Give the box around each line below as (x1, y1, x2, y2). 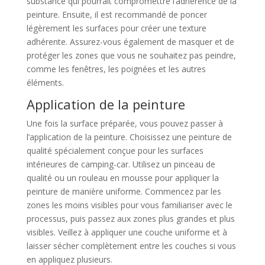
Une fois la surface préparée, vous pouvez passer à (26, 118, 223, 129)
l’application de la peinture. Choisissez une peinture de (26, 131, 232, 143)
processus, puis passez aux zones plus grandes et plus (26, 213, 235, 224)
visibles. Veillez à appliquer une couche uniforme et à (26, 227, 227, 238)
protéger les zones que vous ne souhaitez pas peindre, (26, 50, 236, 61)
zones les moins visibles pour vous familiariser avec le (26, 199, 232, 211)
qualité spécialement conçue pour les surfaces (26, 145, 203, 156)
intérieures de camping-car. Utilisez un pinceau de (26, 159, 215, 170)
